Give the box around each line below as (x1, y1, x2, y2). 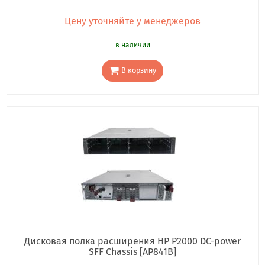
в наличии (115, 40, 150, 49)
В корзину (121, 66, 156, 75)
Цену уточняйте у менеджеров (64, 15, 201, 27)
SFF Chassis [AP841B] (89, 246, 176, 258)
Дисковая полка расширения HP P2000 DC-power (24, 235, 241, 247)
